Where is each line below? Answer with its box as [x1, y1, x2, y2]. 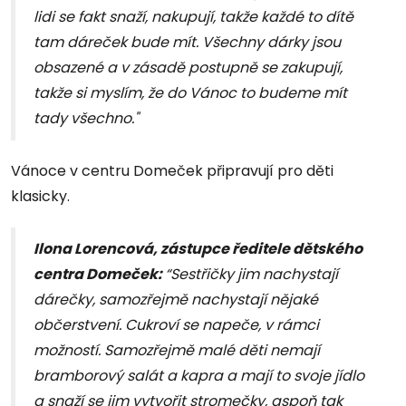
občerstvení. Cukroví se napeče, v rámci [34, 314, 319, 336]
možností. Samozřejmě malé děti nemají [34, 340, 320, 362]
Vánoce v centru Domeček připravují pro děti [11, 160, 333, 182]
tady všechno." [34, 108, 139, 130]
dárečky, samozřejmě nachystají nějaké [34, 289, 318, 311]
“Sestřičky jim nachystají [165, 264, 338, 285]
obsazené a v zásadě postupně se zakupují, [34, 57, 343, 79]
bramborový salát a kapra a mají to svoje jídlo [34, 365, 364, 387]
